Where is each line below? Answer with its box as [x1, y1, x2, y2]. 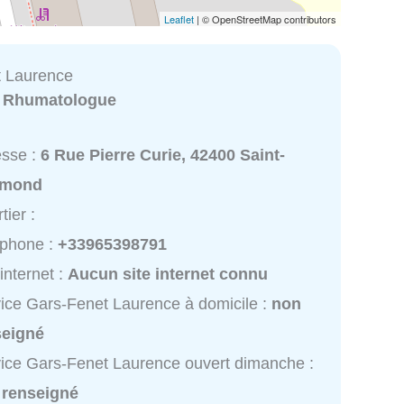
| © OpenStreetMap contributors [194, 11, 336, 26]
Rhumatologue [3, 90, 117, 109]
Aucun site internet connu [68, 265, 269, 284]
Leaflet [164, 11, 194, 26]
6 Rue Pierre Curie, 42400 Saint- [41, 146, 286, 165]
